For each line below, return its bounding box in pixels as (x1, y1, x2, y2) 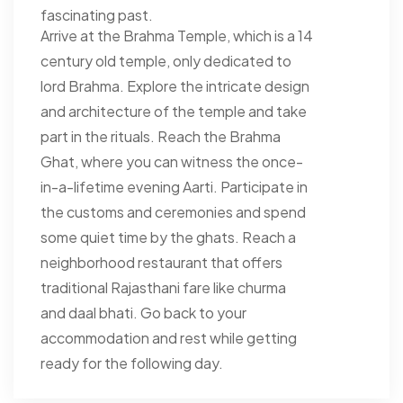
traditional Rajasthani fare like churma (40, 277, 286, 297)
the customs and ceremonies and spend (40, 201, 306, 221)
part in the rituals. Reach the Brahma (40, 126, 281, 146)
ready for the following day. (40, 353, 223, 372)
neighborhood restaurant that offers (40, 252, 282, 272)
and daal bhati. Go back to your (40, 302, 246, 322)
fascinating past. (40, 4, 153, 24)
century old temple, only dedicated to (40, 50, 291, 70)
